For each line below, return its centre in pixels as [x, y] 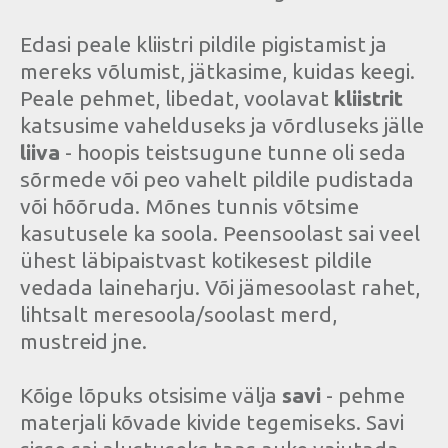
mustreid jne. [83, 341]
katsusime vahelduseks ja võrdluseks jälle [222, 125]
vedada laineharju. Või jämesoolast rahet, [220, 287]
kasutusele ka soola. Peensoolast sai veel [220, 233]
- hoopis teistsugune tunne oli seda [235, 152]
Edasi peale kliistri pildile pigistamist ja [203, 44]
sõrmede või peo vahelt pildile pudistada [217, 179]
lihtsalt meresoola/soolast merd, [178, 314]
